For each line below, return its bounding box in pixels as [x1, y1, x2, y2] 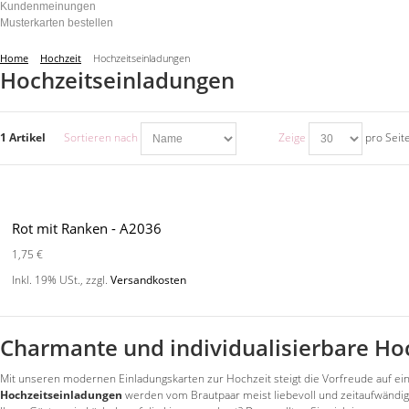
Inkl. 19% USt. [12, 271, 81, 288]
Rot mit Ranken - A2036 [12, 218, 163, 237]
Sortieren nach [64, 130, 138, 146]
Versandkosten [110, 271, 187, 288]
